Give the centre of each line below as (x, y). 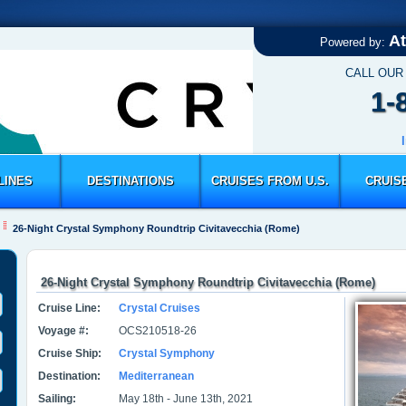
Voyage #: (63, 331)
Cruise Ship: (70, 353)
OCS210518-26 (158, 331)
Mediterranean (156, 376)
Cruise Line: (69, 308)
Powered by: (354, 42)
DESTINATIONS (130, 181)
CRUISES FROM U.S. (270, 181)
